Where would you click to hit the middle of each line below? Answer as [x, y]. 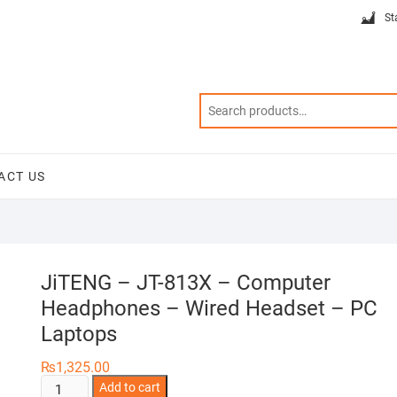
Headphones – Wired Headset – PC [209, 308]
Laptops [79, 334]
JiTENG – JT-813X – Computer [186, 283]
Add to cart [130, 387]
